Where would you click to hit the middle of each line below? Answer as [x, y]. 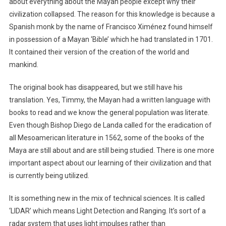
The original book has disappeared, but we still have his [96, 87]
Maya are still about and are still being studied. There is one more [111, 150]
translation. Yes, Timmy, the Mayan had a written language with [109, 100]
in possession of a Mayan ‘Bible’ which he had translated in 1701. [111, 39]
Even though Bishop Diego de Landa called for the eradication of [110, 125]
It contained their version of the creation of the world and [99, 52]
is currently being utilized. [50, 175]
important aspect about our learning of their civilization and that [110, 163]
